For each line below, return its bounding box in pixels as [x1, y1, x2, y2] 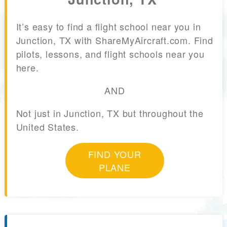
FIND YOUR [88, 147, 141, 161]
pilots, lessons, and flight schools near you [16, 47, 205, 61]
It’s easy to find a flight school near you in [16, 20, 201, 33]
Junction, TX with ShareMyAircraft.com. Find [16, 33, 213, 47]
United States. [16, 120, 79, 134]
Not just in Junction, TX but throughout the [16, 106, 204, 120]
